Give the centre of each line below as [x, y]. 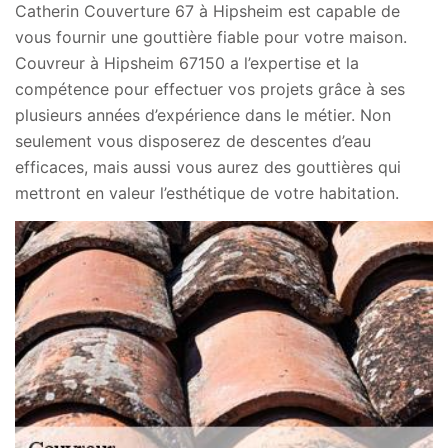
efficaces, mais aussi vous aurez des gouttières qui [208, 167]
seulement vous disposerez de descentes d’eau [193, 141]
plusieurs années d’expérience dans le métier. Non [203, 115]
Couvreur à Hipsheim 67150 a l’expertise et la [187, 63]
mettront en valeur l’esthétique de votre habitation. [207, 193]
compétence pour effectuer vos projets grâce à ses [210, 89]
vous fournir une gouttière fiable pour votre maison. [211, 37]
